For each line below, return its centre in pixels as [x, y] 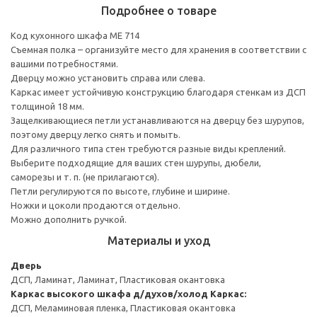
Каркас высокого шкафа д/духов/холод [109, 293]
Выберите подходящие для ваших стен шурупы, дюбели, [136, 162]
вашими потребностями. [64, 63]
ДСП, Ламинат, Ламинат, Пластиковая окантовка [118, 279]
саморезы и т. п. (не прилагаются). [85, 177]
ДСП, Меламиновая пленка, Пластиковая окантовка [123, 307]
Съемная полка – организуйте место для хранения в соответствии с [158, 49]
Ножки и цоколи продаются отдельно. [96, 205]
